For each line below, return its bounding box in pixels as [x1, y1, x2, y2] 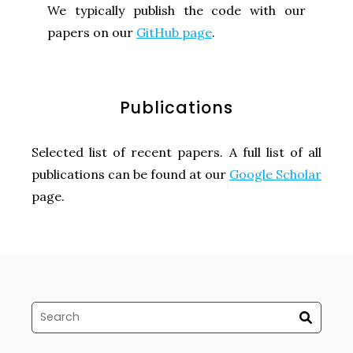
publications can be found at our [32, 165, 229, 182]
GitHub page [136, 24, 212, 40]
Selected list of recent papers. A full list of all [32, 143, 321, 160]
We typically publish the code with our [47, 2, 306, 18]
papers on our [47, 24, 136, 40]
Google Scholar [229, 165, 321, 182]
